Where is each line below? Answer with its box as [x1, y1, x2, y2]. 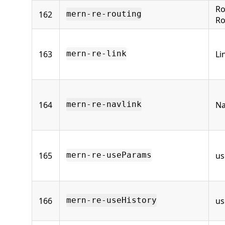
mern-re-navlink [66, 99, 142, 109]
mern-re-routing [66, 9, 142, 19]
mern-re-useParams [66, 150, 152, 160]
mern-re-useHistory [66, 195, 157, 205]
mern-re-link [66, 49, 127, 59]
